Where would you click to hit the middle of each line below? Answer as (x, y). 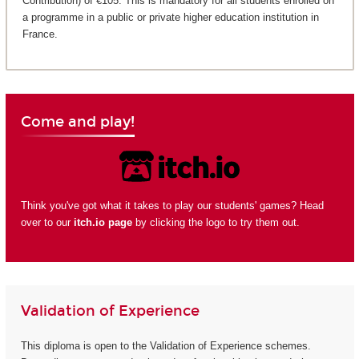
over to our (47, 223)
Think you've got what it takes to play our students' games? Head (172, 206)
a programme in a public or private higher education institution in (170, 18)
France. (40, 34)
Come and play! (77, 122)
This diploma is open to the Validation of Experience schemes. (165, 346)
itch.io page (103, 223)
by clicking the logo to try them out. (216, 223)
